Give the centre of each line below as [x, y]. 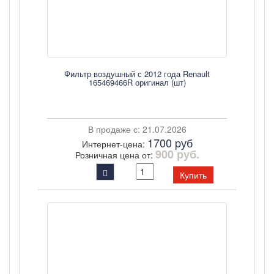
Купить [193, 175]
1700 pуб [170, 143]
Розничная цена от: [115, 155]
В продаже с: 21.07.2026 [137, 129]
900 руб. [177, 154]
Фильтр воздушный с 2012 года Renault [137, 74]
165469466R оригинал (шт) [137, 82]
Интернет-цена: [114, 144]
